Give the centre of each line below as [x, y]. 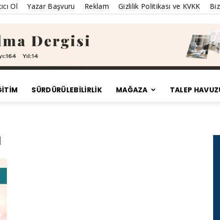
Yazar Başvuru [51, 6]
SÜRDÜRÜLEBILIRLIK [67, 90]
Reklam [96, 6]
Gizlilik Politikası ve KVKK [159, 6]
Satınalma [128, 101]
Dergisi [122, 165]
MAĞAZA [132, 90]
